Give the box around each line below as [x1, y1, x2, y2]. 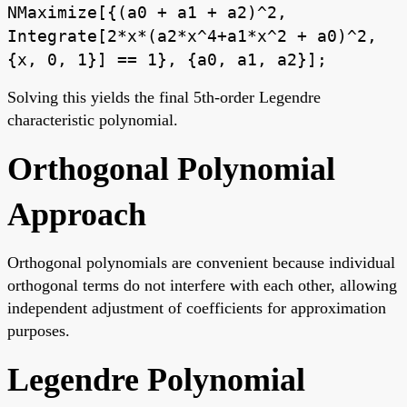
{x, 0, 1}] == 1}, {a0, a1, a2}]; [7, 50, 327, 70]
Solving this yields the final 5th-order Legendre [7, 88, 321, 107]
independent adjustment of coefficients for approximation [7, 299, 386, 318]
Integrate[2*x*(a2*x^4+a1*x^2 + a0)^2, [7, 26, 377, 46]
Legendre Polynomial [7, 362, 305, 399]
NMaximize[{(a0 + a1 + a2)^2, [7, 3, 287, 23]
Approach [7, 196, 146, 233]
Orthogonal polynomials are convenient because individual [7, 253, 395, 273]
